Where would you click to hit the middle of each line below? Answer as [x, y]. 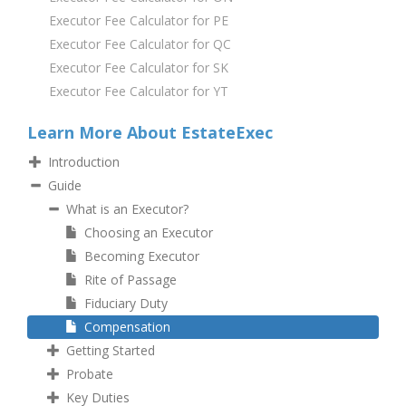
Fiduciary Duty [126, 303]
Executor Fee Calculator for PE [139, 20]
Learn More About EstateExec [150, 132]
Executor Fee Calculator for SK [139, 67]
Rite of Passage [130, 279]
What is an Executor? [127, 208]
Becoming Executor [142, 256]
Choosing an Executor [149, 232]
